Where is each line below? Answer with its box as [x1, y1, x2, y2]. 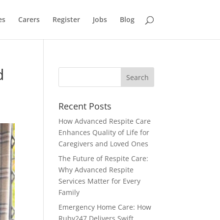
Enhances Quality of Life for [58, 128, 150, 137]
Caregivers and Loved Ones [58, 139, 149, 148]
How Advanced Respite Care [58, 116, 151, 126]
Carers [18, 15, 40, 24]
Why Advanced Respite [58, 165, 134, 174]
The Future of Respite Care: [58, 154, 149, 163]
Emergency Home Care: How [58, 202, 152, 212]
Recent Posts [58, 100, 112, 112]
